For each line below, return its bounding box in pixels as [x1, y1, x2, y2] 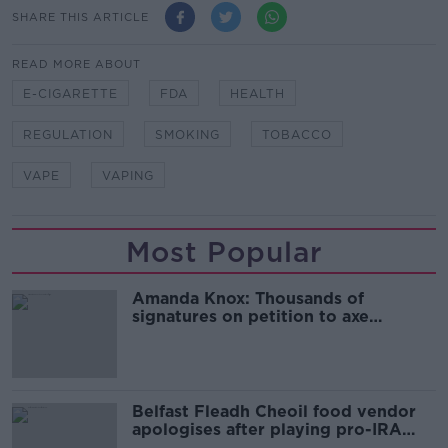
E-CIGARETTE [23, 86, 118, 102]
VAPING [102, 168, 154, 184]
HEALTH [230, 86, 285, 102]
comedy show [132, 325, 246, 345]
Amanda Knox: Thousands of [132, 289, 364, 309]
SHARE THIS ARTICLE [12, 9, 149, 24]
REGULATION [23, 127, 113, 143]
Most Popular [125, 235, 323, 270]
